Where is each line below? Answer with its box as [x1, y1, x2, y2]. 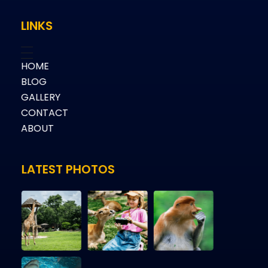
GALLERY [21, 90, 60, 105]
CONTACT [21, 106, 68, 120]
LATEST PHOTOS [21, 161, 114, 178]
